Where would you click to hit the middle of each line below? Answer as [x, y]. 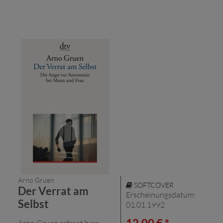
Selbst [33, 204]
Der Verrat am [53, 191]
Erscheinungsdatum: [161, 194]
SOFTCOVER [153, 185]
